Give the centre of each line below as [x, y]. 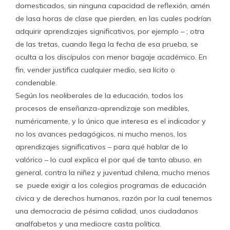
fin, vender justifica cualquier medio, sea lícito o [95, 70]
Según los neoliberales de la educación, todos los [99, 95]
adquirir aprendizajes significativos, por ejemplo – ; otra [110, 31]
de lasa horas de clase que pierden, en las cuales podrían [113, 18]
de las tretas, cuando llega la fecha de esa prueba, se [107, 44]
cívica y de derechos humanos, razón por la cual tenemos [114, 198]
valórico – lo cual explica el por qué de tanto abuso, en [109, 160]
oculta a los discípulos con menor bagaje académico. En [111, 57]
